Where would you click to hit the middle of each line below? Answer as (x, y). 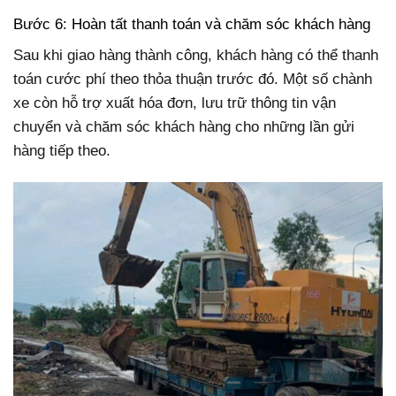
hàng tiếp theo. (62, 151)
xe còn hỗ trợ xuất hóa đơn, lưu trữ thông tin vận (175, 103)
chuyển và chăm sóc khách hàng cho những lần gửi (184, 127)
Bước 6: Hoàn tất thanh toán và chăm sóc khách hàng (192, 24)
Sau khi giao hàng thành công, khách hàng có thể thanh (196, 56)
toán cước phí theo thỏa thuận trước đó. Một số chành (193, 80)
